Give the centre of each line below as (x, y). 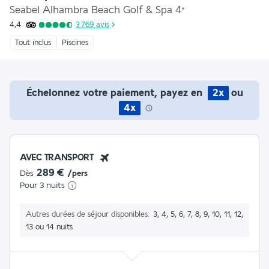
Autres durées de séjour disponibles (87, 214)
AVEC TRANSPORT (57, 157)
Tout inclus (33, 42)
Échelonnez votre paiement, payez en (116, 92)
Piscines (75, 42)
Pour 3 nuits (42, 185)
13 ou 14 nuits (49, 227)
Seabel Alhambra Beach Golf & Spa (91, 10)
